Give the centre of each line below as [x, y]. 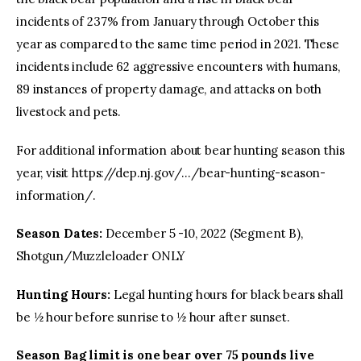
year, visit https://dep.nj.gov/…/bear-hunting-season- [171, 172]
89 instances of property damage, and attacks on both [169, 89]
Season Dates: [60, 234]
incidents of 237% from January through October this [168, 22]
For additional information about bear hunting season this [180, 150]
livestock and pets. [69, 112]
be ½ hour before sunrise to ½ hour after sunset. [153, 317]
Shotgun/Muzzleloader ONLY [101, 256]
